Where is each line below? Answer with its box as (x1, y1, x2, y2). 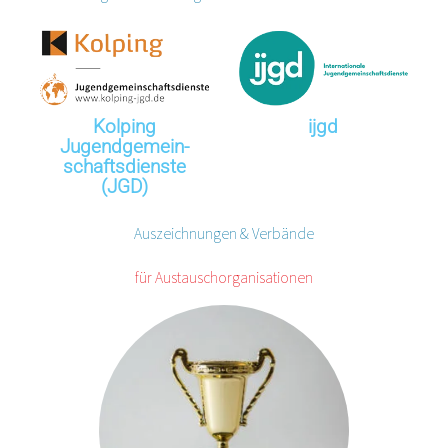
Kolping (93, 115, 157, 139)
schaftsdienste (63, 155, 187, 179)
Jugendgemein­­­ (60, 135, 190, 159)
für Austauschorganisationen (134, 268, 313, 288)
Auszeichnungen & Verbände (133, 224, 314, 244)
